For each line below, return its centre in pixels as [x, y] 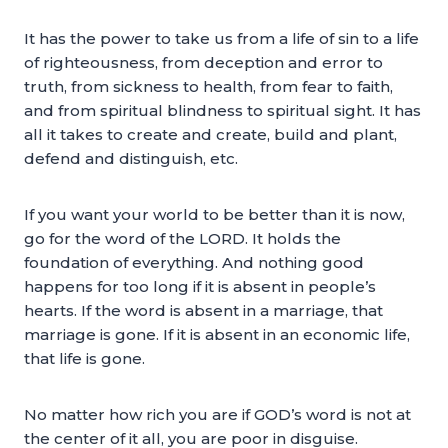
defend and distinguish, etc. [131, 158]
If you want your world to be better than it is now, [214, 214]
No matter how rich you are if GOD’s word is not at [217, 414]
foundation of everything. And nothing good [194, 262]
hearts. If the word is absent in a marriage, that [203, 310]
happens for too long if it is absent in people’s [200, 286]
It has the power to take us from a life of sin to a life [221, 38]
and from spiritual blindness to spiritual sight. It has [222, 110]
